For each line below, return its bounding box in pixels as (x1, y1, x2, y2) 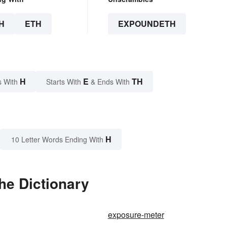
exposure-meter (107, 209, 164, 221)
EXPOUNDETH (118, 18, 176, 30)
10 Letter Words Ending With (11, 134, 103, 145)
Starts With (46, 77, 83, 87)
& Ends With (89, 77, 132, 87)
